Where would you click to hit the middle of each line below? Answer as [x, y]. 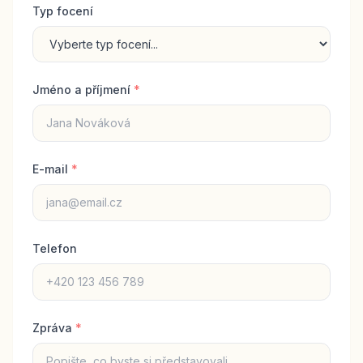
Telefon [55, 248]
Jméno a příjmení [83, 90]
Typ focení [63, 11]
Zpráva [54, 328]
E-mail [52, 169]
